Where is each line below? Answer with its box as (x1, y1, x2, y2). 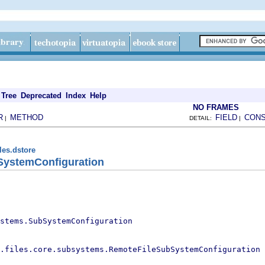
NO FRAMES (193, 103, 239, 112)
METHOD (10, 113, 43, 122)
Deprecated (21, 91, 62, 100)
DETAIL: (189, 115, 215, 121)
